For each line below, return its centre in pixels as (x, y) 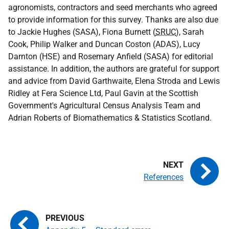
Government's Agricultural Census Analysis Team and (104, 106)
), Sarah (190, 32)
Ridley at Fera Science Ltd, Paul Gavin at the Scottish (103, 93)
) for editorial (190, 56)
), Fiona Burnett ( (125, 32)
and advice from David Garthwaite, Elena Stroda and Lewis (114, 81)
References (164, 177)
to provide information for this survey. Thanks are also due (113, 20)
